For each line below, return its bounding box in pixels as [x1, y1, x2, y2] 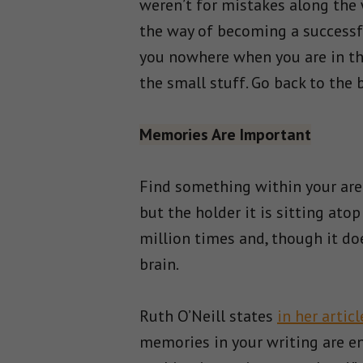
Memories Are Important [139, 124, 311, 145]
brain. [139, 254, 179, 275]
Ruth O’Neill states [139, 305, 277, 327]
